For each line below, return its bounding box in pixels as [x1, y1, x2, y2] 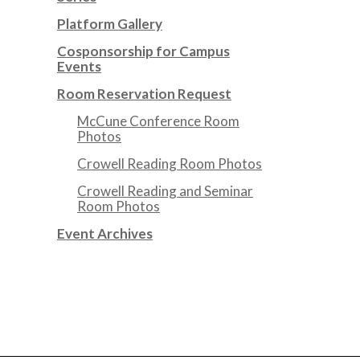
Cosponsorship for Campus [57, 43, 230, 59]
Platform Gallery [57, 15, 162, 32]
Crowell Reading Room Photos [77, 155, 262, 172]
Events [57, 58, 101, 75]
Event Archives [57, 225, 153, 242]
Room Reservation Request [57, 85, 231, 102]
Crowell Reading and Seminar [77, 182, 253, 199]
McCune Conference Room [77, 112, 239, 129]
